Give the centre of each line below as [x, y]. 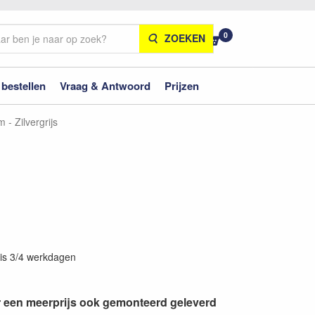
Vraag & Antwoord [105, 85]
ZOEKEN [185, 38]
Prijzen [182, 85]
